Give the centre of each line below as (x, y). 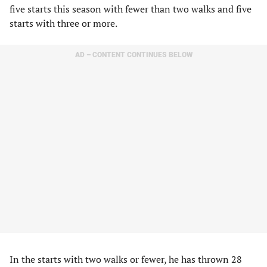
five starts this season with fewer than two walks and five (131, 9)
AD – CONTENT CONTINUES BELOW (133, 55)
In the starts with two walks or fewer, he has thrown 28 (126, 259)
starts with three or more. (63, 23)
